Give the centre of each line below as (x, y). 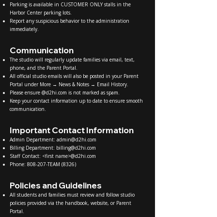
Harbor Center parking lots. (41, 12)
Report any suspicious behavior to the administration (70, 21)
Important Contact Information (72, 130)
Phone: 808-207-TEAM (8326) (43, 164)
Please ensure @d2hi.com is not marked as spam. (65, 92)
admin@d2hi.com (77, 139)
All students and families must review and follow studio (72, 194)
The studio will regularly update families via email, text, (72, 59)
